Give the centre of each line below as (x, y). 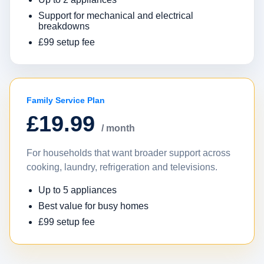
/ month (118, 128)
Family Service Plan (66, 100)
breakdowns (64, 26)
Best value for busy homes (93, 206)
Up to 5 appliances (77, 190)
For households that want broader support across (128, 153)
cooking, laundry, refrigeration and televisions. (122, 167)
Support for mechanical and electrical (116, 16)
